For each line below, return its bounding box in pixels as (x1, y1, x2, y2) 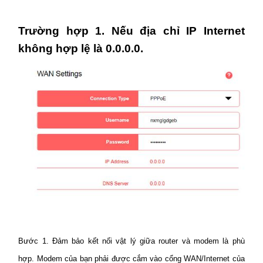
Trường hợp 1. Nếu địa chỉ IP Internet (18, 24, 245, 37)
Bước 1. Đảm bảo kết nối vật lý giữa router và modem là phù (18, 237, 245, 246)
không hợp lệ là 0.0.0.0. (18, 42, 144, 55)
